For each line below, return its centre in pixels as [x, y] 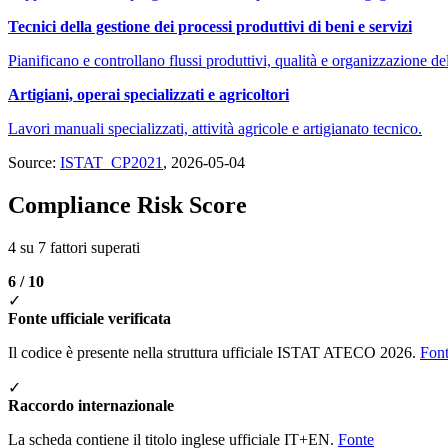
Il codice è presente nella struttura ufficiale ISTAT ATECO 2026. [214, 352]
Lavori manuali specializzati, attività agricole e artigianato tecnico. [215, 128]
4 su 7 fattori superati [74, 247]
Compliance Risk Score [127, 204]
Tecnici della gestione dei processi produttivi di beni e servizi [210, 26]
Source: [34, 162]
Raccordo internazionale [91, 405]
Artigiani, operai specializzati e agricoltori [148, 94]
